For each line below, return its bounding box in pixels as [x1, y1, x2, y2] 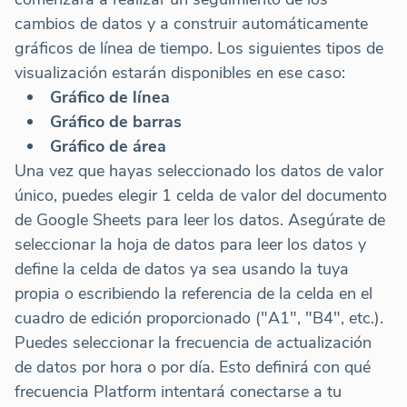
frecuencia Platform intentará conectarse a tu [15, 380, 342, 402]
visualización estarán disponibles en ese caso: [15, 61, 345, 84]
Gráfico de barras [50, 110, 182, 133]
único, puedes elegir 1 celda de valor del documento [15, 184, 387, 206]
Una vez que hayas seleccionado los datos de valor [15, 159, 383, 182]
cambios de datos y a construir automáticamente [15, 12, 368, 35]
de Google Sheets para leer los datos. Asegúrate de [15, 208, 385, 231]
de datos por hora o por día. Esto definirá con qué [15, 355, 371, 378]
